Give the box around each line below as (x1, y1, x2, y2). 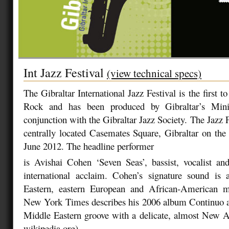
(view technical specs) (107, 65, 201, 80)
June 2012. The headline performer (24, 139, 154, 152)
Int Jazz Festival (24, 63, 107, 81)
